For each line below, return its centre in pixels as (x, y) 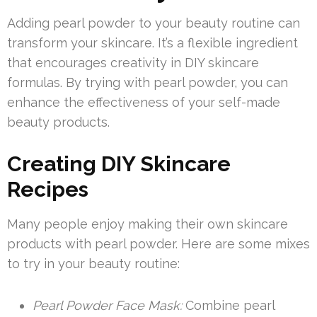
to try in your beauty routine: (93, 264)
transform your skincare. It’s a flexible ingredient (152, 43)
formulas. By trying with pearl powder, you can (148, 82)
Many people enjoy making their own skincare (148, 224)
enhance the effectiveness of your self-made (144, 102)
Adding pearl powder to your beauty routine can (154, 23)
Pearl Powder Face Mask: (107, 305)
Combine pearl (228, 305)
